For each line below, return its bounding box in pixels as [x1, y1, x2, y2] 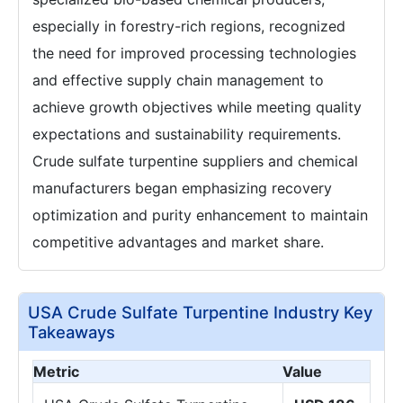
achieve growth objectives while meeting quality [32, 97, 362, 116]
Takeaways [28, 321, 115, 342]
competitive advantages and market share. [32, 232, 324, 251]
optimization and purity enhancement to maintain [32, 205, 368, 224]
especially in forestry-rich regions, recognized [32, 16, 345, 35]
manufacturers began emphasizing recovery [32, 178, 332, 197]
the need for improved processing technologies [32, 43, 356, 62]
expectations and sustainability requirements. [32, 124, 341, 143]
